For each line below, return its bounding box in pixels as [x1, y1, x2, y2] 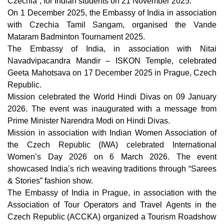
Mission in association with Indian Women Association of [7, 128, 216, 137]
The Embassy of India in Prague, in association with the [7, 188, 216, 197]
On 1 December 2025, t [7, 8, 91, 17]
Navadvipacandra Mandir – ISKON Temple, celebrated [7, 56, 216, 65]
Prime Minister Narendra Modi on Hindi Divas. [7, 116, 170, 125]
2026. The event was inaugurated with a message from [7, 104, 216, 113]
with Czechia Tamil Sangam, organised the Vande [7, 20, 216, 29]
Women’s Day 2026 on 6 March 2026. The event [7, 152, 216, 161]
